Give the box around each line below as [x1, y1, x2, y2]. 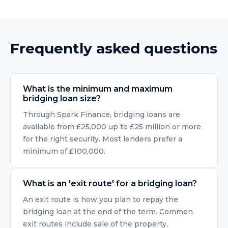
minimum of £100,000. [23, 147, 105, 156]
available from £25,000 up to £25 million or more [23, 122, 201, 131]
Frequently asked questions [10, 40, 217, 57]
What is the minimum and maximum [23, 84, 173, 94]
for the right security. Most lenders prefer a [23, 134, 182, 144]
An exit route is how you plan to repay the [23, 195, 178, 204]
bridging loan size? [23, 94, 101, 103]
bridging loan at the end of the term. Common [23, 207, 193, 216]
